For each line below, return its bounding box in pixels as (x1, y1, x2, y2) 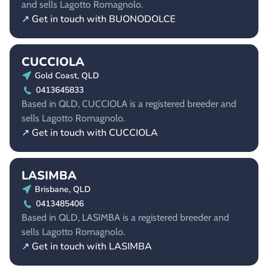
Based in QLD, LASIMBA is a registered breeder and (22, 212, 229, 224)
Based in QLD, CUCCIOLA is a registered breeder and (22, 98, 236, 110)
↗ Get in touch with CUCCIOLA (22, 126, 158, 140)
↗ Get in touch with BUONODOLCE (22, 13, 175, 26)
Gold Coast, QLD (35, 70, 99, 82)
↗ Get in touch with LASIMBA (22, 240, 152, 254)
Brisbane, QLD (35, 184, 91, 196)
